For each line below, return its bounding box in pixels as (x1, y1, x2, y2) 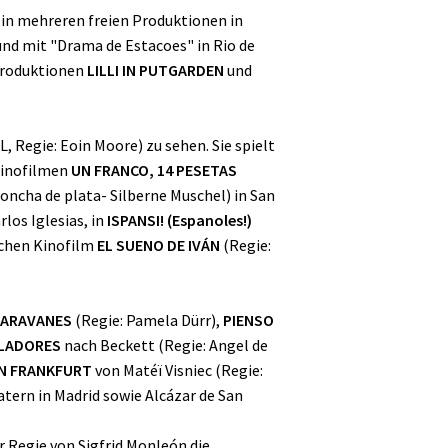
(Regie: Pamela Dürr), (72, 310, 223, 331)
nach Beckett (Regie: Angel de (61, 335, 268, 356)
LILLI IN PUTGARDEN (87, 60, 224, 81)
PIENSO (223, 310, 274, 331)
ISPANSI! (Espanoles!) (107, 210, 252, 231)
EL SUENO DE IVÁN (97, 235, 220, 256)
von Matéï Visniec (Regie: (92, 360, 263, 381)
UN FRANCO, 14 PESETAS (71, 160, 237, 181)
